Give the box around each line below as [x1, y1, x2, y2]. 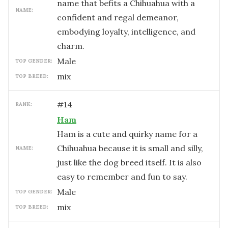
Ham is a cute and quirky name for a [57, 129, 197, 139]
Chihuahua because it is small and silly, [57, 143, 203, 153]
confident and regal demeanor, [57, 12, 179, 22]
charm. [57, 41, 84, 51]
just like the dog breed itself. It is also [57, 157, 202, 167]
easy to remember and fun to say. [57, 172, 187, 182]
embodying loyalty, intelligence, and [57, 26, 195, 37]
